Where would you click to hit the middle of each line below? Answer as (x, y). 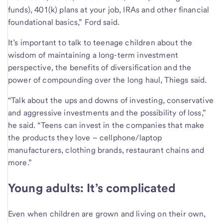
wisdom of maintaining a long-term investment (93, 55)
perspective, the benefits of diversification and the (100, 67)
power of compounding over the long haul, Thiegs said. (108, 80)
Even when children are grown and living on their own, (107, 214)
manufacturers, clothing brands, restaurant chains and (106, 150)
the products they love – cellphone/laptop (85, 138)
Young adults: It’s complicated (92, 188)
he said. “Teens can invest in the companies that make (106, 125)
